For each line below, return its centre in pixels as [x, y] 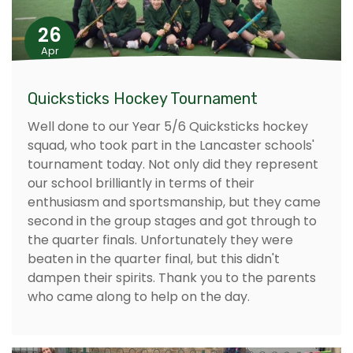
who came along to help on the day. [139, 296]
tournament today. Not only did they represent [173, 164]
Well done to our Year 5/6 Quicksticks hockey [168, 126]
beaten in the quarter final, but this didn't [154, 258]
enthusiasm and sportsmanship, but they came [174, 202]
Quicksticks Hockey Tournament [143, 98]
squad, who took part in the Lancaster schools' [171, 145]
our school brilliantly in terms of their [141, 183]
